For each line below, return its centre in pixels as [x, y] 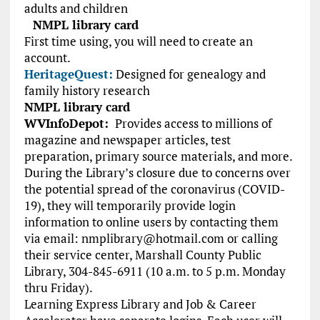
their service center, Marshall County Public [142, 255]
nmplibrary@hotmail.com [152, 239]
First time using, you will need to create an [138, 41]
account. [47, 58]
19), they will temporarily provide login [130, 206]
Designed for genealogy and [190, 74]
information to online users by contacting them [151, 222]
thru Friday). [58, 288]
